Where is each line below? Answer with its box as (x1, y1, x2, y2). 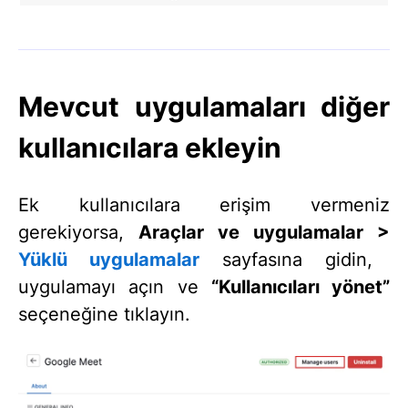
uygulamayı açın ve (18, 276, 211, 299)
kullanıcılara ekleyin (18, 131, 281, 165)
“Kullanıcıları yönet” (210, 276, 390, 299)
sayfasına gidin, (199, 249, 372, 271)
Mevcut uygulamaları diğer (18, 90, 390, 124)
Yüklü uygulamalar (18, 249, 199, 271)
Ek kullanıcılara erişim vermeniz (18, 194, 390, 217)
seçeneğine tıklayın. (18, 303, 190, 326)
